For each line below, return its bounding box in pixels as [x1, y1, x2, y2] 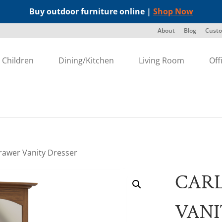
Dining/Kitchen [58, 55, 114, 66]
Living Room [139, 55, 185, 66]
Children [2, 55, 34, 66]
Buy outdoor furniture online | [29, 6, 153, 17]
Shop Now [153, 6, 193, 17]
